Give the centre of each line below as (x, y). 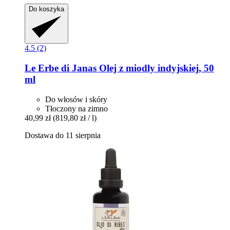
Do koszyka (46, 9)
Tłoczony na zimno (76, 108)
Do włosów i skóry (76, 99)
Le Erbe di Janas (61, 68)
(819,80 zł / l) (75, 118)
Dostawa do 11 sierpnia (63, 135)
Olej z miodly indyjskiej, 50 (155, 68)
